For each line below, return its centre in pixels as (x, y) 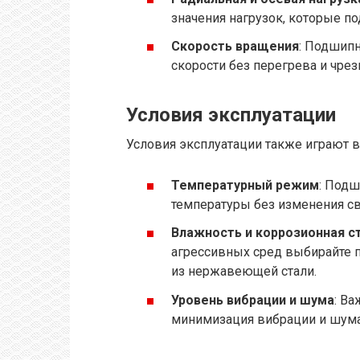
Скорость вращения (235, 47)
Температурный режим (245, 186)
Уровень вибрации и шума (253, 300)
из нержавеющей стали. (244, 272)
